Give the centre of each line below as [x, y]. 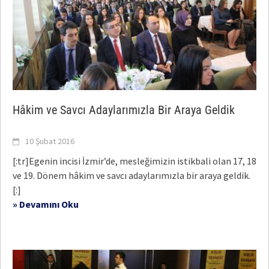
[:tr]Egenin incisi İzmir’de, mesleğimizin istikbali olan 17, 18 [134, 161]
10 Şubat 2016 [50, 141]
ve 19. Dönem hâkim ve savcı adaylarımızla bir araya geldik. [131, 176]
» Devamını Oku [46, 204]
